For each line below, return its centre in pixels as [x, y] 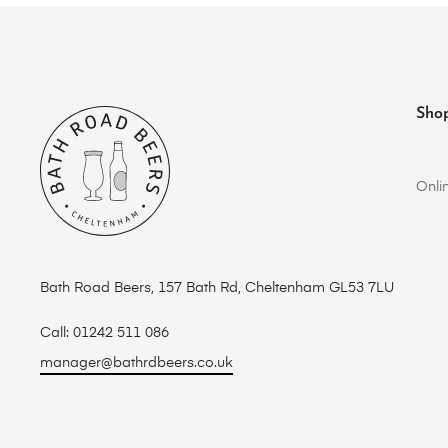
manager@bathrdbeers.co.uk [136, 363]
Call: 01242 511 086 [104, 333]
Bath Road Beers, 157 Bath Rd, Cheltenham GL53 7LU [217, 288]
